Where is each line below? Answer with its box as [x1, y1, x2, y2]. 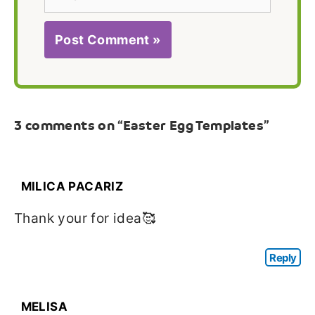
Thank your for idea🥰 [14, 210, 155, 226]
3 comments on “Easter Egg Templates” [14, 117, 270, 134]
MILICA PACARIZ [20, 179, 124, 194]
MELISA [20, 299, 67, 314]
